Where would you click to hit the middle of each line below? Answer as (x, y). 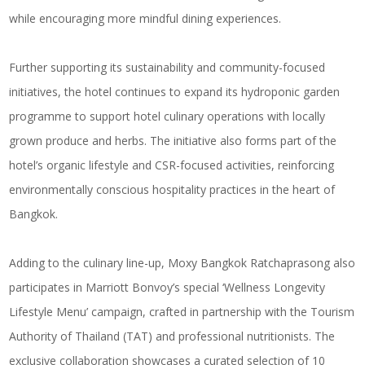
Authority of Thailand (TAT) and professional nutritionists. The (172, 336)
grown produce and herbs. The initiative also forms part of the (173, 141)
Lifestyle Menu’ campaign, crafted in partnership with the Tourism (182, 312)
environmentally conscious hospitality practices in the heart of (172, 189)
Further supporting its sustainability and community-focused (167, 67)
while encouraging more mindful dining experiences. (145, 18)
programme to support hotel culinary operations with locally (167, 116)
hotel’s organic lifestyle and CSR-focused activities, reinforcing (172, 165)
